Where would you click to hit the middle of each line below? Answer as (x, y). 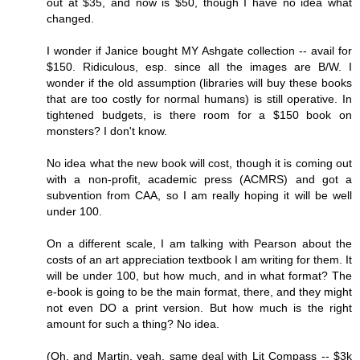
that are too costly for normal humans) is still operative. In (199, 98)
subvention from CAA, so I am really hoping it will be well (199, 195)
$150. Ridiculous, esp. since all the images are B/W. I (199, 66)
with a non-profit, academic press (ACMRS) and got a (199, 179)
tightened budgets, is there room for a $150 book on (199, 115)
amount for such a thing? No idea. (133, 323)
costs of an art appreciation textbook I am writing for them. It (199, 259)
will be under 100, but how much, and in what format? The (199, 275)
